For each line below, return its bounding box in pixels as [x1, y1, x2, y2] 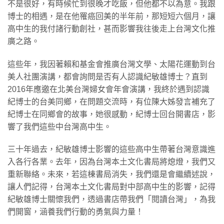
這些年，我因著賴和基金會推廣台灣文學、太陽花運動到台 [7, 59, 215, 68]
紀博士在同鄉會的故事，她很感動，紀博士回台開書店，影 [7, 109, 215, 118]
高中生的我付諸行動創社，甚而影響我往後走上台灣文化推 [7, 24, 215, 33]
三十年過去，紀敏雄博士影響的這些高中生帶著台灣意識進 [7, 145, 215, 154]
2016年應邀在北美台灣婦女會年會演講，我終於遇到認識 [7, 84, 209, 93]
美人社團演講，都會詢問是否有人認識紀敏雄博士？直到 [7, 72, 207, 81]
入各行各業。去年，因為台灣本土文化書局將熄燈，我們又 [7, 157, 215, 166]
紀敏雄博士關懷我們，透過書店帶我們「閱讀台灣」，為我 [7, 195, 215, 204]
